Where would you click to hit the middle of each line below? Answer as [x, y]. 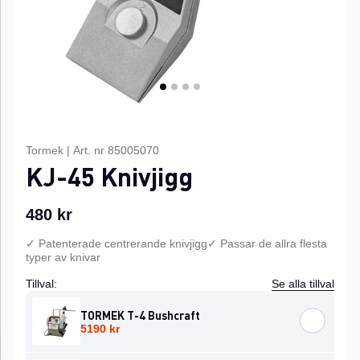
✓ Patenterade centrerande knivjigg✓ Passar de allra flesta [176, 243]
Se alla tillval [303, 284]
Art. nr [90, 150]
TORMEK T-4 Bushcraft [140, 315]
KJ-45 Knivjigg [109, 176]
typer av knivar [63, 257]
